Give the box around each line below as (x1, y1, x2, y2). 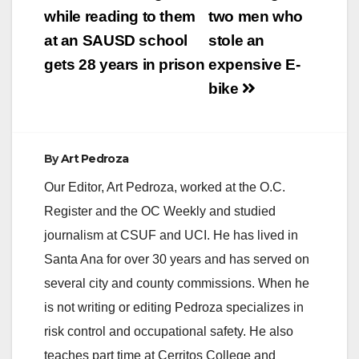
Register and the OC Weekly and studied (44, 204, 276, 218)
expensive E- (208, 55, 301, 73)
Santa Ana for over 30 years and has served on (44, 252, 309, 266)
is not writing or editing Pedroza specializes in (44, 300, 304, 314)
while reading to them (44, 7, 196, 25)
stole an (208, 31, 265, 49)
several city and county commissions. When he (44, 276, 309, 290)
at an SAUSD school (44, 31, 188, 49)
